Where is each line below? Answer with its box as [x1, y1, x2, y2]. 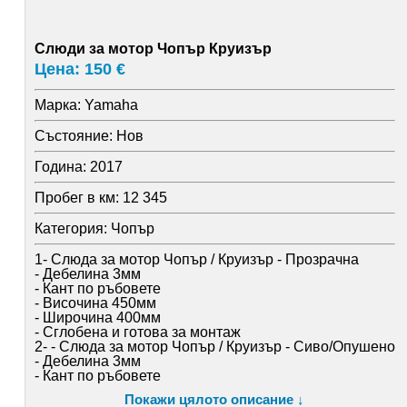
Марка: [34, 97, 81, 113]
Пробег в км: [34, 190, 119, 205]
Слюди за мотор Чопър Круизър [34, 41, 272, 56]
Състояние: [34, 128, 113, 144]
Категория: [34, 221, 107, 236]
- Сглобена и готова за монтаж [34, 324, 241, 340]
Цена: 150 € [34, 60, 125, 78]
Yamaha [80, 97, 138, 113]
